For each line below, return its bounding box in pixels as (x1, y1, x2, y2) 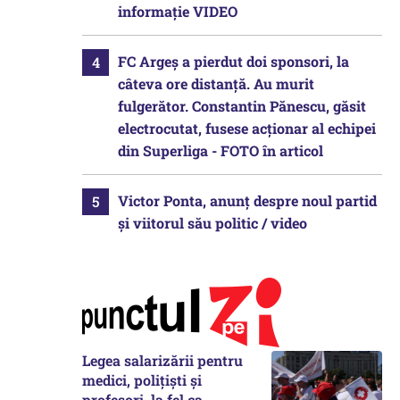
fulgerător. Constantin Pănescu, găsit (118, 96, 366, 115)
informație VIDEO (118, 2, 237, 21)
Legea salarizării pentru (82, 351, 243, 370)
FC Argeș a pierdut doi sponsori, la (118, 52, 349, 71)
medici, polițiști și (82, 371, 202, 389)
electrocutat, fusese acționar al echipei (118, 119, 376, 137)
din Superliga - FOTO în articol (118, 141, 323, 160)
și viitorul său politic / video (118, 213, 307, 232)
